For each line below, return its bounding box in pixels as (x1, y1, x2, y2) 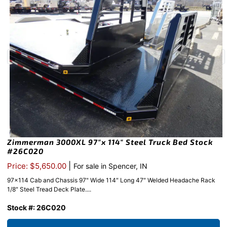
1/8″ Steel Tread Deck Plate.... (7, 185, 91, 194)
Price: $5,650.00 (7, 161, 68, 171)
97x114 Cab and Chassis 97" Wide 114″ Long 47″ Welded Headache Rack (7, 176, 215, 184)
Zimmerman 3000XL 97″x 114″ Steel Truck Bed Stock (7, 137, 213, 147)
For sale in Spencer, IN (73, 162, 147, 171)
